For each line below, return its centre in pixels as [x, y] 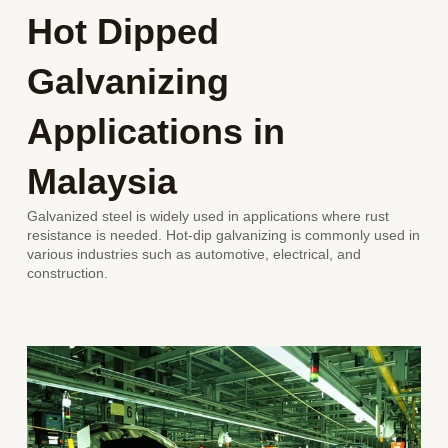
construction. [68, 273]
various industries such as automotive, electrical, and [194, 254]
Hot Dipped [123, 31]
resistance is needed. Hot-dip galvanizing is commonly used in [224, 235]
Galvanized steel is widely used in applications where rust [208, 216]
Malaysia [102, 181]
